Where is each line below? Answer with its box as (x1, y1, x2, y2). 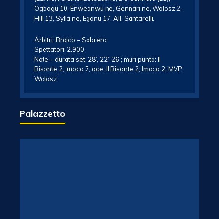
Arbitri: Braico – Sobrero (34, 36, 107, 44)
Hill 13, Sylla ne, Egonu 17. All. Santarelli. (34, 14, 154, 22)
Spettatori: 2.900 (34, 45, 84, 53)
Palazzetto (20, 108, 65, 119)
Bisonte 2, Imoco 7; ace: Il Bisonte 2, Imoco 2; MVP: (34, 65, 184, 73)
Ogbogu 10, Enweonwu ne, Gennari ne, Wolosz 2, (34, 4, 182, 12)
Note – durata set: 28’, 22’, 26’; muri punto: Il (34, 55, 161, 63)
